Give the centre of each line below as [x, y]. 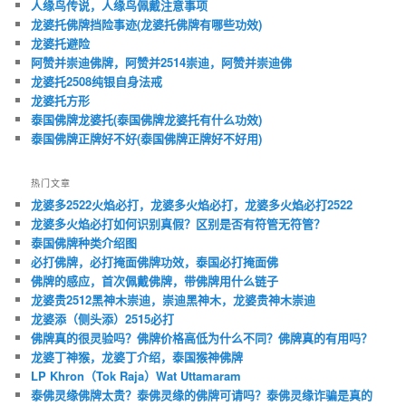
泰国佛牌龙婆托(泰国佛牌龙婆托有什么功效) [147, 119]
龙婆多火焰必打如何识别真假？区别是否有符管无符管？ [179, 224]
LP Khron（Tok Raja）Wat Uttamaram [136, 376]
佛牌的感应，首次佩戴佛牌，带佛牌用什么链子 [155, 281]
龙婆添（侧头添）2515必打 [103, 319]
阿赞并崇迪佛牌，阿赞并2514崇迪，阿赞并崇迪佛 [162, 62]
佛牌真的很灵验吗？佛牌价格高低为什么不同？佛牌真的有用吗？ [202, 338]
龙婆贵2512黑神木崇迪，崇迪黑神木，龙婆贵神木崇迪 [174, 300]
